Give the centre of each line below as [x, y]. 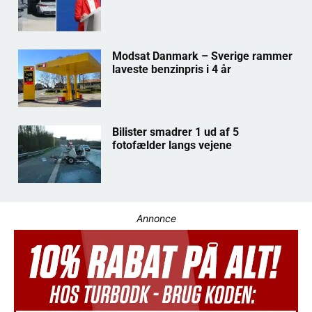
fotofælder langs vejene [172, 146]
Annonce [156, 219]
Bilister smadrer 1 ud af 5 [175, 132]
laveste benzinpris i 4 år [171, 70]
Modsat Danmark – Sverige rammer [202, 56]
